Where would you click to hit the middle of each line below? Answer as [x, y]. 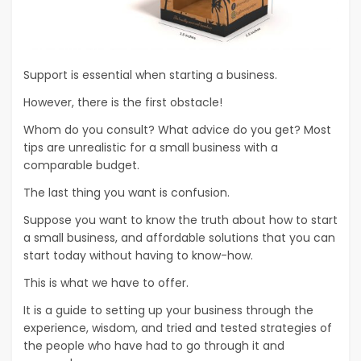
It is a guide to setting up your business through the [168, 311]
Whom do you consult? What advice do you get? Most [177, 130]
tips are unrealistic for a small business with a [151, 148]
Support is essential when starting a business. [150, 75]
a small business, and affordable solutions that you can [179, 238]
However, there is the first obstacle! [123, 103]
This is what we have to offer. [106, 283]
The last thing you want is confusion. [127, 193]
